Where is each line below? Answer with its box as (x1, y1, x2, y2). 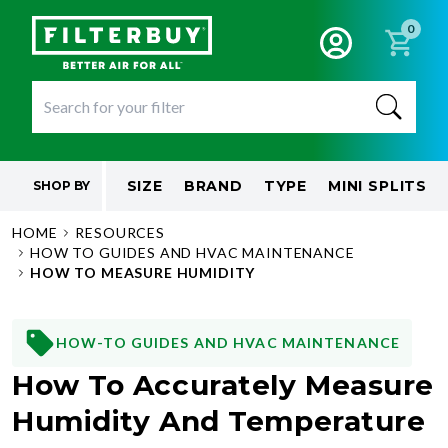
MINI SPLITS (327, 177, 428, 195)
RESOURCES (75, 224, 165, 241)
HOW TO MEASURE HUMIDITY (30, 264, 256, 281)
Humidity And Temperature (12, 404, 426, 438)
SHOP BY (32, 178, 90, 193)
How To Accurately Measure (12, 368, 434, 402)
